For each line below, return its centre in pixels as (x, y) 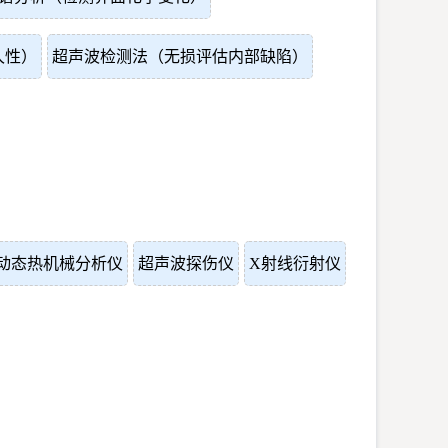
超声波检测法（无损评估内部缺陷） (180, 56)
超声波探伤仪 (186, 263)
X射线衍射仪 (295, 263)
